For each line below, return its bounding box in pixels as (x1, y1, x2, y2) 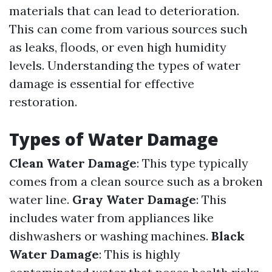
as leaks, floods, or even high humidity (9, 39, 226, 55)
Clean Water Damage (9, 155, 137, 171)
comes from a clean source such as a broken (9, 174, 263, 189)
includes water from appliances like (9, 210, 214, 225)
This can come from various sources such (9, 21, 248, 36)
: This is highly (99, 246, 180, 262)
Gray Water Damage (72, 192, 196, 207)
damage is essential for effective (9, 76, 194, 91)
